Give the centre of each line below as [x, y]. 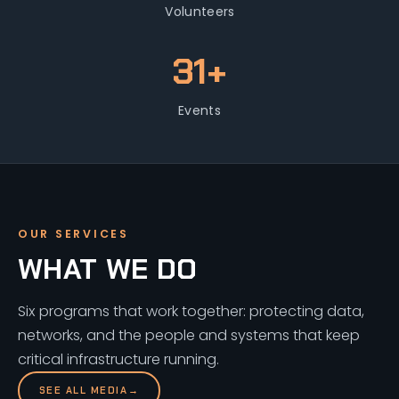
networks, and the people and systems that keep [189, 335]
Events [199, 110]
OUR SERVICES [73, 233]
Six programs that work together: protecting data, [191, 311]
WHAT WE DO [108, 269]
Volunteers [199, 11]
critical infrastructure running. [118, 359]
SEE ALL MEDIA [83, 390]
